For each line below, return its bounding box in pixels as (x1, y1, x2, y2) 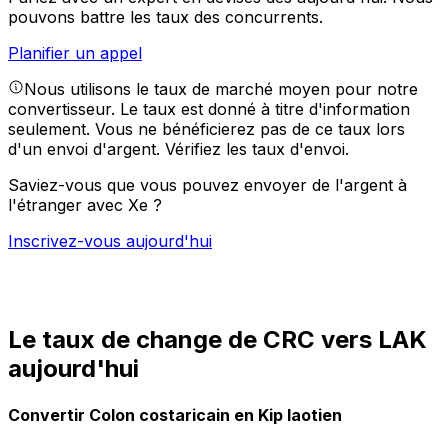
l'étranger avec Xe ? (8, 195, 162, 216)
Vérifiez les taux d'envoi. (165, 139, 349, 160)
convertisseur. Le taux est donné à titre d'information (8, 99, 410, 120)
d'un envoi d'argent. (8, 139, 165, 160)
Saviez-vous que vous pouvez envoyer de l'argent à (8, 175, 407, 196)
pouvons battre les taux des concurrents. (8, 7, 323, 28)
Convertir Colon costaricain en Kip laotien (8, 404, 342, 425)
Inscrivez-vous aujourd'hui (8, 231, 212, 252)
